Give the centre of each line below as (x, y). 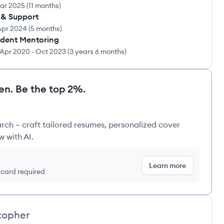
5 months (45, 28)
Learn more (167, 165)
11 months (44, 5)
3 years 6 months (97, 51)
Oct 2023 (51, 51)
